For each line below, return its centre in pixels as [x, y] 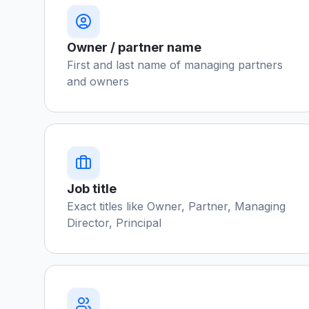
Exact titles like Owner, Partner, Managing [176, 206]
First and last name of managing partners [175, 65]
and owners [98, 81]
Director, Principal [114, 223]
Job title [92, 189]
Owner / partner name [134, 47]
